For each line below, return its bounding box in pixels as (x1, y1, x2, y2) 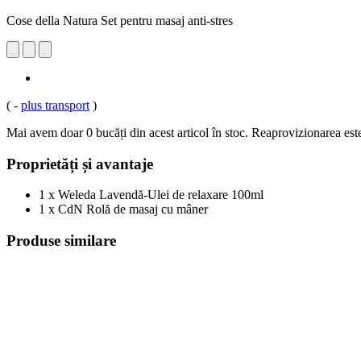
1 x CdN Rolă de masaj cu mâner (39, 202, 208, 217)
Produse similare (6, 231, 116, 249)
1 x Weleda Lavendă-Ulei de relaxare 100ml (39, 188, 263, 202)
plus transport (21, 98, 89, 112)
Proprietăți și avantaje (6, 155, 153, 172)
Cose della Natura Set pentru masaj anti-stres (6, 13, 233, 27)
